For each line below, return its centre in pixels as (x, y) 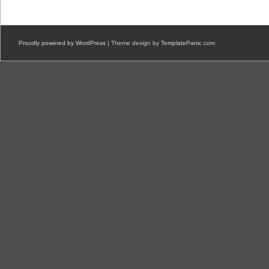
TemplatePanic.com (188, 43)
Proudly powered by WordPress (62, 43)
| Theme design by (133, 43)
